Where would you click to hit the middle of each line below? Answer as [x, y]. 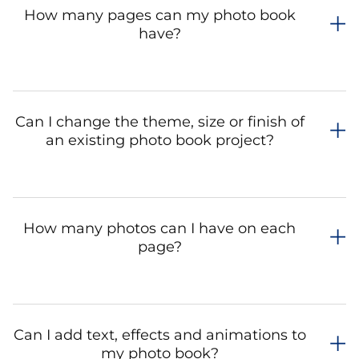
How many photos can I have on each [159, 228]
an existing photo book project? [159, 140]
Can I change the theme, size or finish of [159, 122]
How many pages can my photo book [159, 15]
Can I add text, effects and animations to [159, 335]
